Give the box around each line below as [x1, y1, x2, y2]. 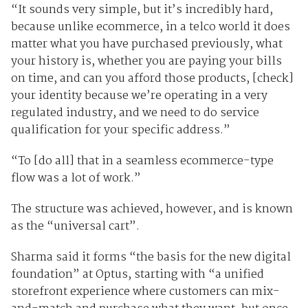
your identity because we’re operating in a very [10, 87, 267, 106]
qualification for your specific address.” [10, 121, 230, 140]
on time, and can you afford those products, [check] [10, 69, 294, 89]
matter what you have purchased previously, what [10, 35, 283, 54]
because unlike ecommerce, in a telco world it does [10, 18, 290, 37]
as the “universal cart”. [10, 217, 142, 236]
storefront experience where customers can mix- [10, 283, 280, 302]
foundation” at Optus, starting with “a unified [10, 265, 264, 285]
